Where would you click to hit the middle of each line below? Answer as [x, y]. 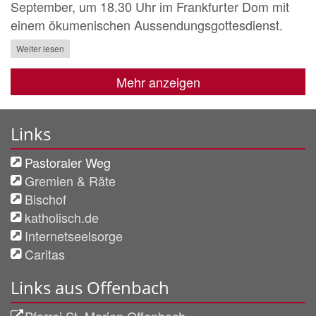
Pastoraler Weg [68, 163]
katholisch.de [62, 218]
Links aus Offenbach [90, 288]
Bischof [45, 199]
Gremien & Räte [70, 181]
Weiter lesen [40, 49]
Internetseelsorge [74, 236]
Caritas [45, 254]
